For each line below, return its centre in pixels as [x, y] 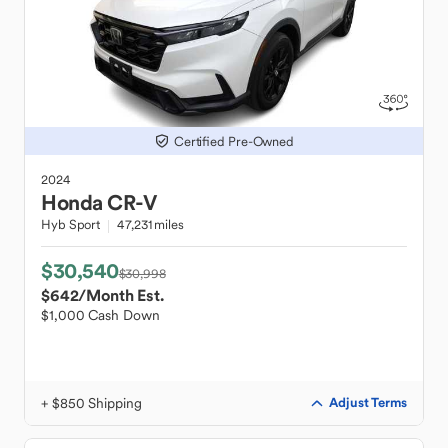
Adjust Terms [368, 402]
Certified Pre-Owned [234, 141]
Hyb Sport [71, 224]
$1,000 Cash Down [100, 315]
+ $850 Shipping [91, 403]
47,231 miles [150, 224]
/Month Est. [121, 295]
